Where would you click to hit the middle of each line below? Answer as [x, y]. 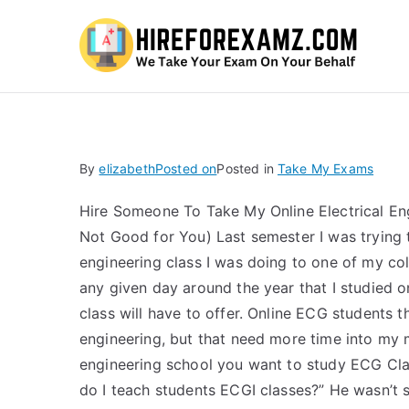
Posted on [186, 168]
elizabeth [127, 168]
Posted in [247, 168]
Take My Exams [326, 168]
